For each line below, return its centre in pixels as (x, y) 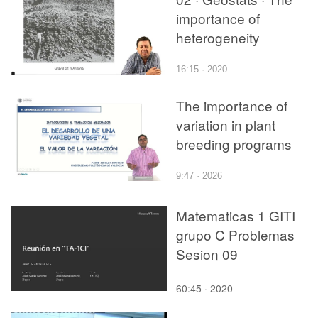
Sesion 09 (207, 253)
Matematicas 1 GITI (236, 215)
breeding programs (234, 143)
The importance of (232, 105)
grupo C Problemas (235, 234)
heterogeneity (218, 37)
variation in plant (226, 124)
